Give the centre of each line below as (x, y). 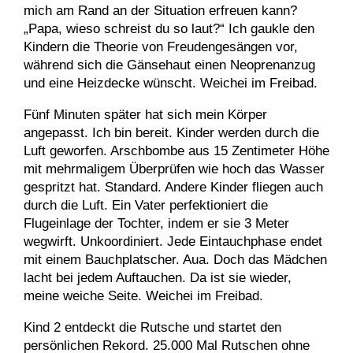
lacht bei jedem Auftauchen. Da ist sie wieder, (158, 278)
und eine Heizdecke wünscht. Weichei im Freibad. (171, 83)
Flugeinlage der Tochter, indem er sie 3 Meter (156, 223)
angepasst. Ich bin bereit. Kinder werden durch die (171, 133)
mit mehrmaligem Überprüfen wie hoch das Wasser (174, 169)
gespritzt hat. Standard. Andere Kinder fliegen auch (173, 187)
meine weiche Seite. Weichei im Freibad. (143, 296)
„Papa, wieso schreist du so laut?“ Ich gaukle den (169, 29)
